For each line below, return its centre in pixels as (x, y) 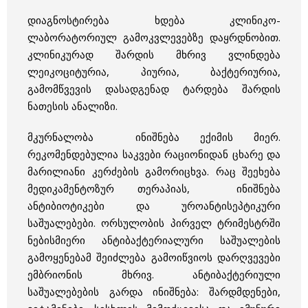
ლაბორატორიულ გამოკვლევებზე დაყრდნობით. (154, 37)
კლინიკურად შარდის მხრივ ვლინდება (154, 55)
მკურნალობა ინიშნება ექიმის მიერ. (154, 137)
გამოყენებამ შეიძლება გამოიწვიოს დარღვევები (154, 257)
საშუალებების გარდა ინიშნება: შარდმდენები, (154, 292)
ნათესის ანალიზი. (73, 106)
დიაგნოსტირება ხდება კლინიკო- (154, 20)
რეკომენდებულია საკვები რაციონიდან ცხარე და (154, 154)
